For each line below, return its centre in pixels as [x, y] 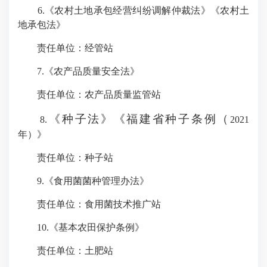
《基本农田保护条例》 [97, 227]
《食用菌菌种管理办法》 [97, 181]
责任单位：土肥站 [75, 251]
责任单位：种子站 [75, 158]
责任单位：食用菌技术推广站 [99, 204]
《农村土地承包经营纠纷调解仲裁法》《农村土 [147, 10]
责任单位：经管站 [75, 48]
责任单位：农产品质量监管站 [99, 94]
